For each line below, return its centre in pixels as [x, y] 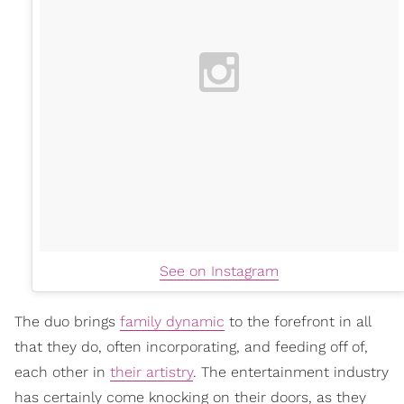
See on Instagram [219, 271]
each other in [62, 372]
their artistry [151, 372]
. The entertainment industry [291, 372]
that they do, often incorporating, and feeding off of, [191, 346]
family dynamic [172, 321]
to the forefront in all [298, 321]
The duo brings [67, 321]
